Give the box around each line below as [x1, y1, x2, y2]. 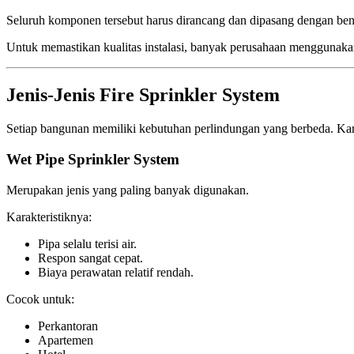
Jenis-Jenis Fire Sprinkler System [6, 85, 280, 106]
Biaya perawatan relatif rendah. [38, 265, 194, 279]
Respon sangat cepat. [38, 250, 143, 265]
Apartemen [38, 333, 93, 347]
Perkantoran [38, 318, 98, 333]
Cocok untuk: [6, 292, 74, 306]
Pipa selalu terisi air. [38, 236, 137, 250]
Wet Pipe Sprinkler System [6, 150, 179, 168]
